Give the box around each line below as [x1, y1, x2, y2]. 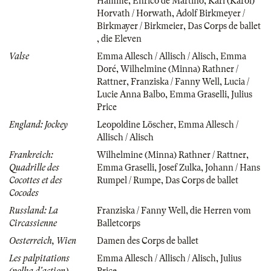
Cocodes [9, 188, 39, 198]
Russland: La [9, 205, 58, 215]
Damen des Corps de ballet [97, 235, 198, 246]
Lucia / [224, 76, 249, 87]
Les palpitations [9, 253, 70, 263]
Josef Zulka [158, 162, 201, 172]
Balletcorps [97, 218, 140, 228]
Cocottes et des [9, 175, 62, 185]
